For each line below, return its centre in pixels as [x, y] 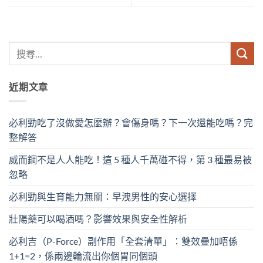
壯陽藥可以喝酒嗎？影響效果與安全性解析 [98, 219]
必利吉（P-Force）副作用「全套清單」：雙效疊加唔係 [123, 241]
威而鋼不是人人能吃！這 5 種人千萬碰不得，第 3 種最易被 [130, 160]
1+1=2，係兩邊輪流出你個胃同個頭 [83, 256]
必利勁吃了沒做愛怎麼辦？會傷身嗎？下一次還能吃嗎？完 [131, 123]
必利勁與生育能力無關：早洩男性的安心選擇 [103, 197]
